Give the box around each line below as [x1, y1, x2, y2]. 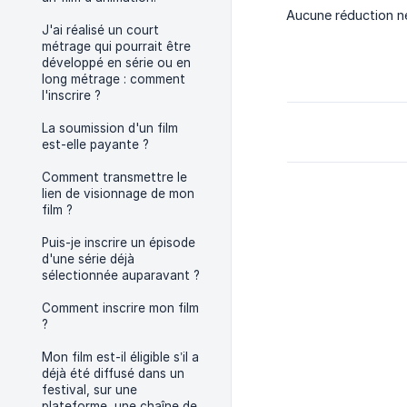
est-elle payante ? [42, 137, 149, 152]
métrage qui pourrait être [42, 39, 191, 54]
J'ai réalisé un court [42, 23, 159, 37]
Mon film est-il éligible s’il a [42, 350, 199, 364]
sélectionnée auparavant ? [42, 268, 200, 283]
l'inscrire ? [42, 88, 101, 103]
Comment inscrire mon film [42, 301, 199, 315]
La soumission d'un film [42, 121, 178, 135]
